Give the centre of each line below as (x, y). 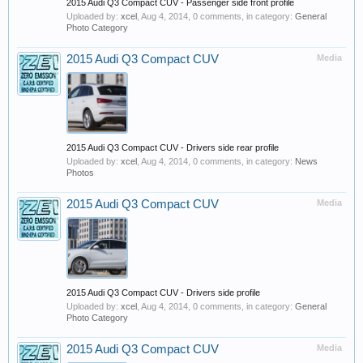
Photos (80, 173)
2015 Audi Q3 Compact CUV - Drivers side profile (163, 293)
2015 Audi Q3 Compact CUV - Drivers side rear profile (173, 147)
